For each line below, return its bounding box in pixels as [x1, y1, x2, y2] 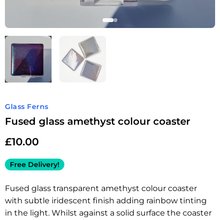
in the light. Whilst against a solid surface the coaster [5, 208, 212, 218]
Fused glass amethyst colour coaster [5, 115, 190, 127]
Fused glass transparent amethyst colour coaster [5, 184, 197, 193]
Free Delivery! [10, 160, 59, 169]
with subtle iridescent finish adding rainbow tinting [5, 196, 207, 205]
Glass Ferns [5, 102, 49, 111]
